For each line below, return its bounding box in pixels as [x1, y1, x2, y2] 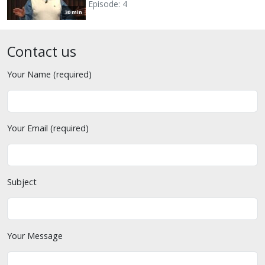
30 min [64, 8, 82, 16]
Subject [7, 176, 37, 188]
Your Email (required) [7, 122, 89, 134]
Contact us [7, 41, 76, 61]
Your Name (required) [7, 68, 92, 80]
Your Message [7, 230, 63, 241]
